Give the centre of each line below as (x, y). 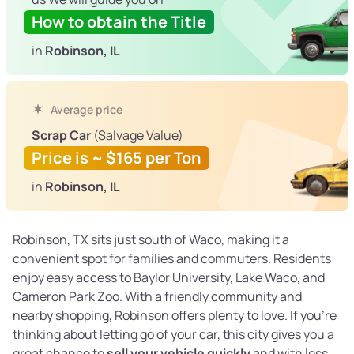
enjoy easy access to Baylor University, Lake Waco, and (169, 278)
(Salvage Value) (137, 136)
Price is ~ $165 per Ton (117, 158)
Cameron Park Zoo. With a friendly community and (157, 297)
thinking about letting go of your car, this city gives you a (173, 335)
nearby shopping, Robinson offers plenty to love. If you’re (175, 316)
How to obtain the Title (119, 22)
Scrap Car (61, 136)
